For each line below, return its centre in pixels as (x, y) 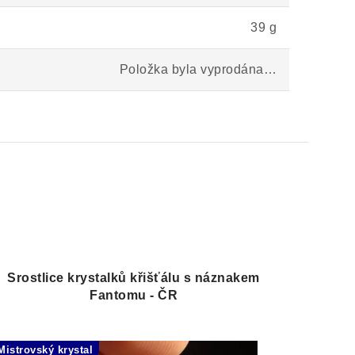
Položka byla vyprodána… (198, 69)
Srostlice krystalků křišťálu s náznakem (134, 278)
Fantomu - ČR (134, 295)
